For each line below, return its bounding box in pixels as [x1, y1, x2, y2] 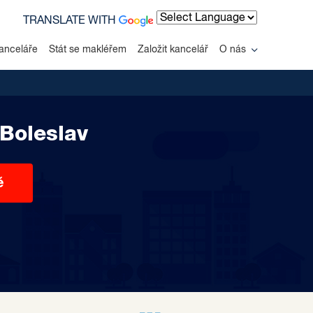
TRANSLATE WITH [23, 15, 119, 27]
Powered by [156, 29, 215, 41]
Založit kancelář [138, 44, 208, 54]
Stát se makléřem [49, 44, 126, 54]
